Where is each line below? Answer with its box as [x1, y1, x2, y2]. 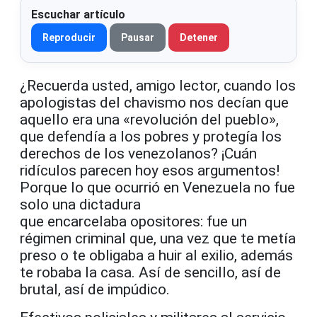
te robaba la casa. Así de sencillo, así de [20, 263, 281, 281]
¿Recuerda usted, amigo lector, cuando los [20, 76, 296, 94]
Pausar [121, 31, 154, 43]
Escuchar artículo [31, 7, 125, 21]
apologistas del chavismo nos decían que [20, 93, 289, 111]
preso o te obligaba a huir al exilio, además [20, 246, 293, 264]
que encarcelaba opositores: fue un [20, 212, 247, 230]
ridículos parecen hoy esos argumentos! [20, 161, 279, 179]
